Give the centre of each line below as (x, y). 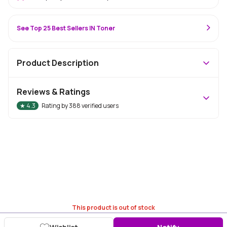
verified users (100, 106)
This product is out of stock (113, 207)
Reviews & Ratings (53, 92)
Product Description (58, 63)
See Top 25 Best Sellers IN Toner (66, 28)
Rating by (55, 106)
